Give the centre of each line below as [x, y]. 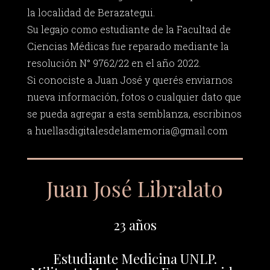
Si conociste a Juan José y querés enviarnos [130, 80]
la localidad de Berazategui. [91, 13]
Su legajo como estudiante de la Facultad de [129, 30]
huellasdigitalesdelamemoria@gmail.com [131, 131]
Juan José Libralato [135, 188]
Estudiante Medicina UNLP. [135, 258]
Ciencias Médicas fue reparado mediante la [128, 46]
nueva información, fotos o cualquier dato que [134, 97]
